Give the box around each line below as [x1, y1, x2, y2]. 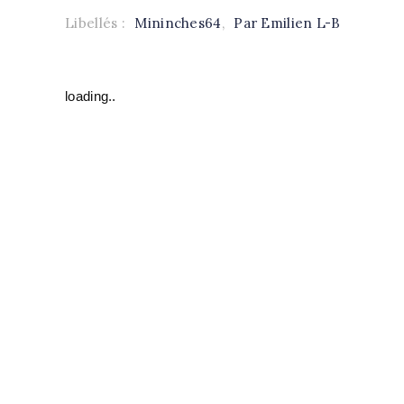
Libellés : [65, 14, 130, 32]
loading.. [65, 88, 116, 104]
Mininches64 [134, 14, 222, 32]
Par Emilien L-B [234, 14, 341, 32]
